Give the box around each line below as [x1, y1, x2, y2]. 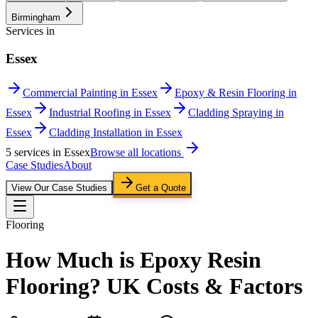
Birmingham [11, 12, 60, 23]
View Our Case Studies [11, 182, 107, 194]
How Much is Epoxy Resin [6, 246, 261, 273]
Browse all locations [90, 146, 184, 159]
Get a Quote [136, 182, 186, 194]
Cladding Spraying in [188, 106, 284, 119]
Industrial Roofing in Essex [49, 106, 171, 119]
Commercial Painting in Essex [23, 87, 158, 99]
